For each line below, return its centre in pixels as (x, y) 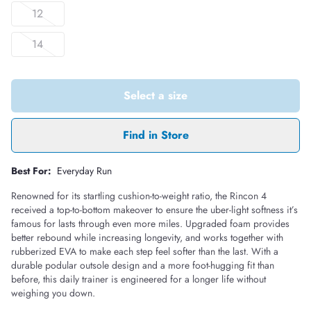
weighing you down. (53, 293)
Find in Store (155, 135)
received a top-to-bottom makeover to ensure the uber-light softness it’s (154, 210)
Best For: (31, 171)
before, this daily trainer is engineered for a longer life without (138, 279)
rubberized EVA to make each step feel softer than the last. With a (145, 251)
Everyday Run (84, 171)
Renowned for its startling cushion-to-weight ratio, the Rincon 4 (139, 196)
